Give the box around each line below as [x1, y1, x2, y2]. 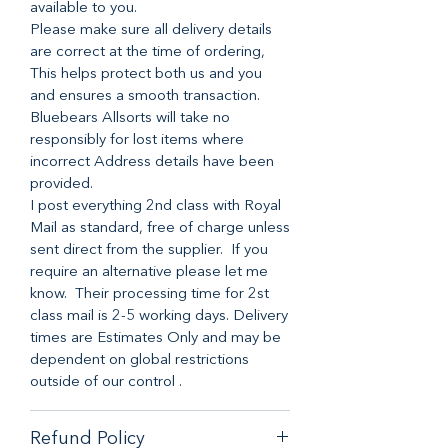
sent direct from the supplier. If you [30, 242, 268, 258]
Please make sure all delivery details [30, 22, 272, 38]
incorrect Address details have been [30, 154, 274, 170]
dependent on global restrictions [30, 352, 249, 368]
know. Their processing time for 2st [30, 286, 269, 302]
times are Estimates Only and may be [30, 330, 281, 346]
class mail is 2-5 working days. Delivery [30, 308, 288, 324]
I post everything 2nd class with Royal [30, 198, 281, 214]
